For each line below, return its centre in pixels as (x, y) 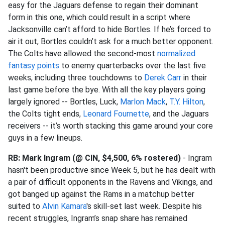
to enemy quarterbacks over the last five (133, 66)
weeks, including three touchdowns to (76, 78)
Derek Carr (163, 78)
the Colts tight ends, (45, 114)
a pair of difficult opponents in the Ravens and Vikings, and (110, 182)
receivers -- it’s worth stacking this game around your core (110, 126)
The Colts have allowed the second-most (83, 53)
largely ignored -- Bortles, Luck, (64, 102)
